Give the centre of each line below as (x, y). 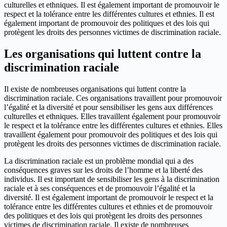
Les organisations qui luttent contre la (103, 54)
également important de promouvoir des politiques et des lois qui (107, 23)
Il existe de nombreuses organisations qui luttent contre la (95, 89)
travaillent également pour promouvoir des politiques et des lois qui (111, 135)
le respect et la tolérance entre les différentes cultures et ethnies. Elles (113, 126)
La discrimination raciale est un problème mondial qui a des (99, 161)
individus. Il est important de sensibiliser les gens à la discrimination (112, 179)
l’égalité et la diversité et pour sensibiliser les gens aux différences (108, 107)
